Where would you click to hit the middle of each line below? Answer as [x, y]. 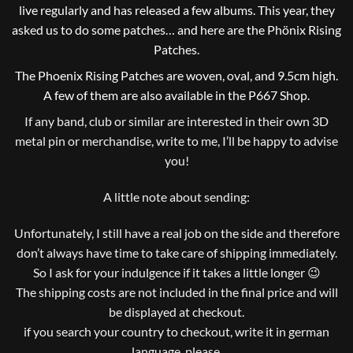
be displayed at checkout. [176, 311]
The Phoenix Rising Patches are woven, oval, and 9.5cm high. [176, 76]
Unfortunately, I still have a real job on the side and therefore [176, 232]
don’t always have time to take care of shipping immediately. [176, 252]
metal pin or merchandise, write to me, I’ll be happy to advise [176, 141]
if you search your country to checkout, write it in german [176, 331]
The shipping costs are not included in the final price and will [176, 292]
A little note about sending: [176, 197]
